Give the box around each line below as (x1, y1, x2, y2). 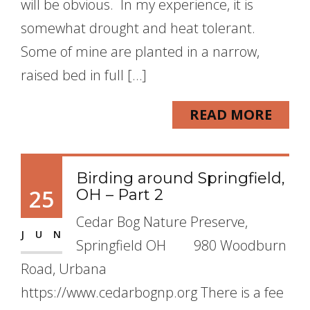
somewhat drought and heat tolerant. (21, 19, 259, 37)
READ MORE (190, 105, 272, 124)
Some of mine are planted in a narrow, (21, 42, 259, 61)
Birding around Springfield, (76, 169, 285, 188)
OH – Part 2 (76, 185, 163, 204)
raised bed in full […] (21, 66, 147, 84)
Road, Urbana (21, 259, 117, 278)
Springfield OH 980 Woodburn (76, 236, 286, 255)
